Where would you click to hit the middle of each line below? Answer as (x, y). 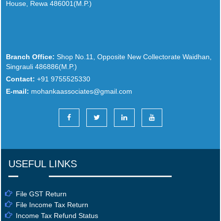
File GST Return (41, 194)
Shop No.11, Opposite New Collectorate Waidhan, (133, 56)
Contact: (20, 79)
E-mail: (18, 91)
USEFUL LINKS (43, 164)
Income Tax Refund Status (57, 215)
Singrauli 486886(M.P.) (41, 66)
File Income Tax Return (52, 204)
